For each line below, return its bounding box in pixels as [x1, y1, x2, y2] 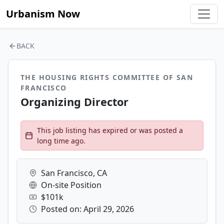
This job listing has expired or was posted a [37, 125, 183, 135]
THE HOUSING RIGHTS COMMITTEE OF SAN [20, 72, 193, 82]
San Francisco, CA [41, 167, 107, 178]
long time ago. [37, 136, 85, 145]
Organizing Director [20, 94, 128, 109]
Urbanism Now [6, 7, 80, 20]
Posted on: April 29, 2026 [41, 203, 134, 214]
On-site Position [41, 179, 101, 190]
